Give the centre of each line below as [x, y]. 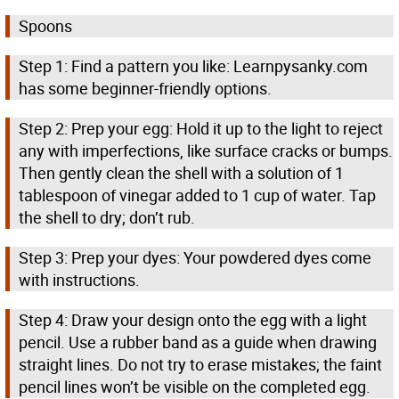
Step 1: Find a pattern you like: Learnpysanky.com [193, 66]
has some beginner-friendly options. [145, 89]
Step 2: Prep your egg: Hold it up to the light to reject [201, 129]
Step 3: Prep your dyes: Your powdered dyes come [195, 258]
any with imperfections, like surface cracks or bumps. [206, 151]
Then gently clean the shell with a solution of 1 [181, 173]
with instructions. [79, 280]
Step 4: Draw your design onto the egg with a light [193, 320]
